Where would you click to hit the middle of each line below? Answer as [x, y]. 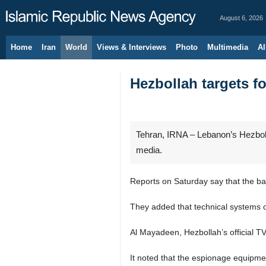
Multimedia [228, 47]
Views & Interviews [132, 47]
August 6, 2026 [241, 18]
